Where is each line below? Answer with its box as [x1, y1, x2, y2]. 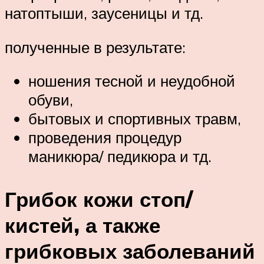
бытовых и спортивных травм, [28, 109, 241, 128]
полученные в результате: [5, 37, 186, 57]
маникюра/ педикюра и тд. [28, 147, 212, 166]
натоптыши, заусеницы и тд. [5, 4, 203, 23]
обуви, [28, 90, 73, 110]
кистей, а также [5, 212, 160, 239]
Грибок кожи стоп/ [5, 186, 193, 213]
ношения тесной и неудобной [28, 71, 235, 91]
